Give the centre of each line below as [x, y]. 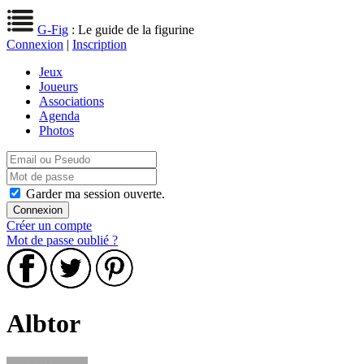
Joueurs [58, 87]
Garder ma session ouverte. [95, 194]
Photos [56, 130]
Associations [71, 101]
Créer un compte [49, 225]
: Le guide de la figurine [131, 30]
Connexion [35, 44]
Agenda [59, 116]
